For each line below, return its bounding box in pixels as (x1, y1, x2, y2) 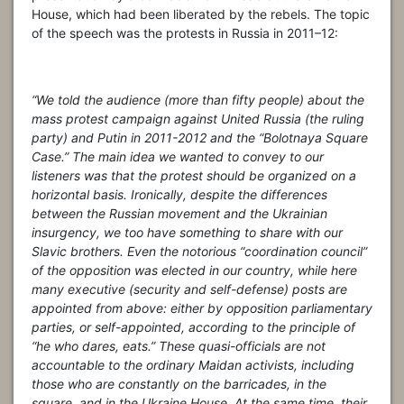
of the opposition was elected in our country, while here (32, 262, 357, 279)
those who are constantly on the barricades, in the (32, 376, 326, 392)
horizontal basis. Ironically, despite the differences (32, 187, 327, 203)
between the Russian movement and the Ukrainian (32, 206, 327, 222)
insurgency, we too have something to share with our (32, 225, 343, 241)
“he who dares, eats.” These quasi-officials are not (32, 338, 326, 354)
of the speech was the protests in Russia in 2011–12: (32, 25, 338, 41)
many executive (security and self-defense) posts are (32, 281, 347, 298)
